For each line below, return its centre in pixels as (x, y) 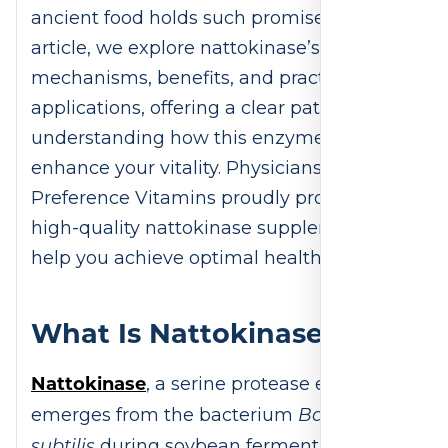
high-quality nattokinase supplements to (215, 228)
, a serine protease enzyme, (269, 384)
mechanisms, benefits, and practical (193, 78)
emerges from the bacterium (164, 415)
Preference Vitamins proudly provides (201, 198)
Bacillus (334, 414)
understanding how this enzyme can (197, 138)
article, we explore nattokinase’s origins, (210, 48)
